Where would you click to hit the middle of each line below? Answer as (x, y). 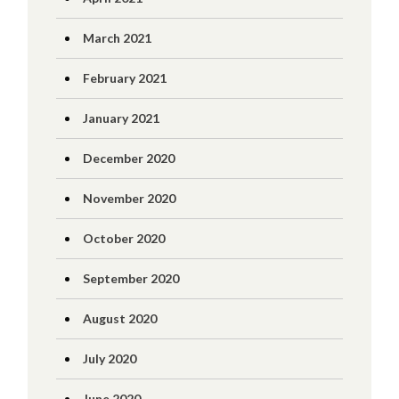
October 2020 (123, 238)
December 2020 (128, 158)
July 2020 (109, 358)
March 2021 (117, 38)
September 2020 (130, 278)
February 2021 (124, 78)
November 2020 (129, 198)
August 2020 (119, 318)
